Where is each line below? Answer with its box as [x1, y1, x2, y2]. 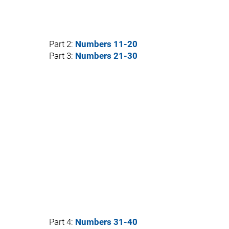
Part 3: [49, 51, 75, 61]
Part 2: [49, 39, 75, 49]
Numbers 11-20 [75, 39, 138, 49]
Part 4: [49, 217, 75, 227]
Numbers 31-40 [75, 217, 138, 227]
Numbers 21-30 [75, 51, 138, 61]
